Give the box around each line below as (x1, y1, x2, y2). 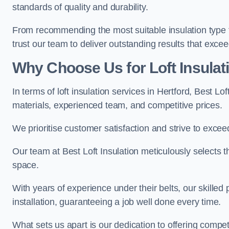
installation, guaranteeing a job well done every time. (12, 197, 221, 207)
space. (12, 160, 39, 170)
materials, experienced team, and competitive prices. (12, 100, 222, 110)
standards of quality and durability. (12, 2, 148, 12)
